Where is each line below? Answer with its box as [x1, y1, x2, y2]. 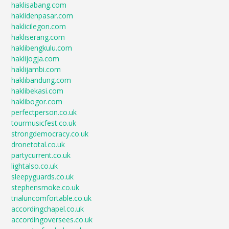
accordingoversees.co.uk [11, 215, 93, 225]
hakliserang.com [11, 32, 65, 42]
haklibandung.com [11, 75, 72, 85]
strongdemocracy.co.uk [11, 129, 89, 139]
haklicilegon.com [11, 21, 66, 32]
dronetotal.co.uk [11, 140, 65, 150]
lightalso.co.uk [11, 161, 58, 171]
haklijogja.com [11, 54, 60, 64]
